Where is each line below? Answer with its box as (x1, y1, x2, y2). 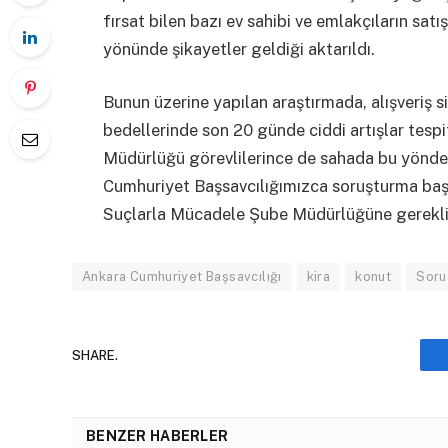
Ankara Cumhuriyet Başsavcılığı (82, 269, 282, 285)
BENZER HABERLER (86, 428, 229, 445)
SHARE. (72, 347, 118, 363)
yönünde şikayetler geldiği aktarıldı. (103, 38, 375, 59)
